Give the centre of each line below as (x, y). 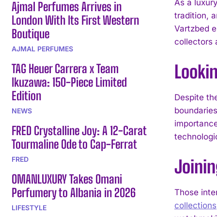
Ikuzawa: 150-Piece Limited (69, 82)
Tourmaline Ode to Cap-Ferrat (74, 144)
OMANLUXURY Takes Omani (67, 179)
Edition (26, 95)
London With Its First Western (75, 20)
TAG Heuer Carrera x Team (65, 68)
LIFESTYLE (29, 207)
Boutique (31, 33)
